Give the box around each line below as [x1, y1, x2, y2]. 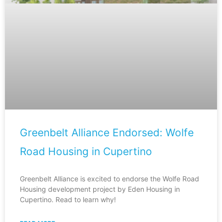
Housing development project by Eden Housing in [20, 185, 180, 194]
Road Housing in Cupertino [20, 145, 152, 158]
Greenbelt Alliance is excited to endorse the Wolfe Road [20, 174, 199, 183]
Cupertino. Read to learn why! [20, 195, 116, 204]
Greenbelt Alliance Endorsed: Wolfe [20, 126, 194, 139]
